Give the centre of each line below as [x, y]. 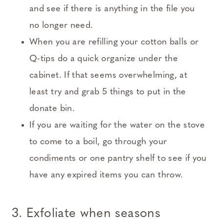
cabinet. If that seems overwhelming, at [109, 76]
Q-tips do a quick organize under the [104, 59]
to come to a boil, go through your [98, 142]
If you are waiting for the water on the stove [117, 126]
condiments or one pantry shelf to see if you [118, 159]
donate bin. [52, 109]
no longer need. [61, 26]
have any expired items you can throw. [106, 175]
